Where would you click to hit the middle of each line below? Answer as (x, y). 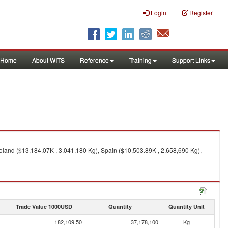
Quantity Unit (186, 206)
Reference (94, 60)
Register (201, 12)
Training (140, 60)
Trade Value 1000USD (44, 206)
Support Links (191, 60)
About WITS (48, 60)
